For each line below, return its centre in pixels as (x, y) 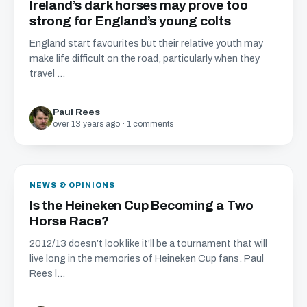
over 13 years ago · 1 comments (113, 124)
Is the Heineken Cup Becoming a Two (142, 205)
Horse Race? (69, 221)
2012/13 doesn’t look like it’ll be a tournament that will (148, 243)
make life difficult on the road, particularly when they (145, 58)
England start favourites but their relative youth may (146, 43)
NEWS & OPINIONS (73, 185)
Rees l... (47, 273)
